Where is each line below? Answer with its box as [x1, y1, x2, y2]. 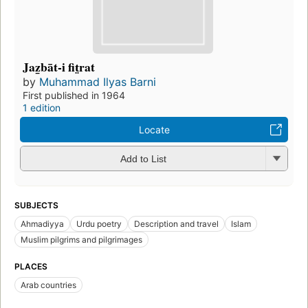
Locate [138, 123, 170, 135]
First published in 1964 [23, 89, 125, 101]
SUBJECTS [14, 199, 58, 210]
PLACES [14, 261, 47, 272]
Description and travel [134, 218, 219, 229]
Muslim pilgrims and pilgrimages [21, 234, 142, 245]
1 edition [23, 101, 60, 113]
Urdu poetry [76, 218, 122, 229]
